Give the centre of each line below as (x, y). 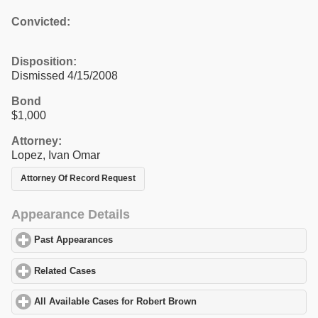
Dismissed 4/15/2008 (65, 75)
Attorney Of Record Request (78, 179)
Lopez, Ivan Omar (56, 155)
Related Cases (65, 271)
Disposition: (44, 61)
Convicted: (41, 21)
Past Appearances (74, 240)
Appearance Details (71, 214)
